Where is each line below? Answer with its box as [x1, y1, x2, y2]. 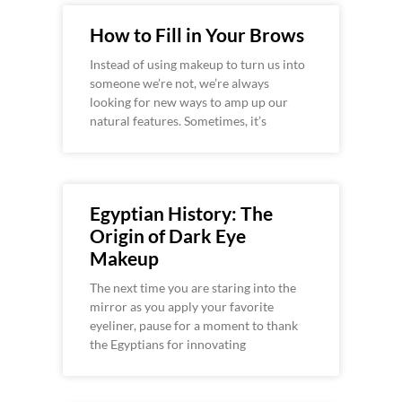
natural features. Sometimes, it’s [90, 113, 267, 129]
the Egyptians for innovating [90, 336, 246, 353]
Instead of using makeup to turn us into [90, 57, 305, 73]
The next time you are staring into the [90, 280, 296, 296]
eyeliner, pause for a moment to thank [90, 318, 298, 334]
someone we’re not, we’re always [90, 75, 269, 92]
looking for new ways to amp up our [90, 94, 288, 110]
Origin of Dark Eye [90, 224, 246, 248]
